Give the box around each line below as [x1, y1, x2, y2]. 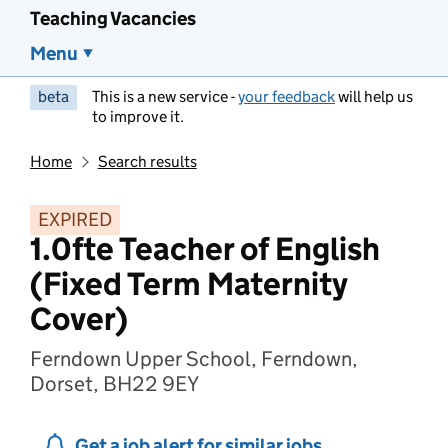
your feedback [238, 87, 335, 106]
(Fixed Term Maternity [30, 264, 347, 304]
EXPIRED [38, 208, 112, 231]
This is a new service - [92, 87, 238, 106]
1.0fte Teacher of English [30, 229, 380, 269]
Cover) [30, 299, 128, 339]
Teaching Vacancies [30, 7, 196, 30]
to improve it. [92, 107, 184, 126]
